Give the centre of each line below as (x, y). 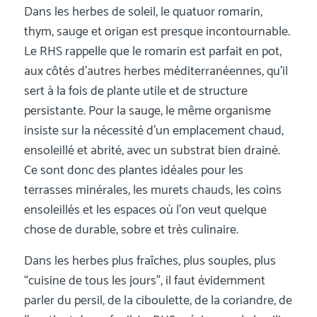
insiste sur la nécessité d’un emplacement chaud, (154, 131)
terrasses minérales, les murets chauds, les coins (152, 191)
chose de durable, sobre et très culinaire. (131, 230)
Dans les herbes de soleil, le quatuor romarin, (143, 12)
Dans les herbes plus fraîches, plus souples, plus (150, 261)
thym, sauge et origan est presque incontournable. (157, 32)
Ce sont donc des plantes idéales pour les (133, 171)
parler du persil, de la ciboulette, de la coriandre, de (158, 300)
